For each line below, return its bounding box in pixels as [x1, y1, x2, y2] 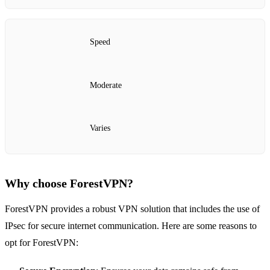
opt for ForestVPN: [5, 237, 78, 248]
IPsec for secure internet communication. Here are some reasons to [5, 220, 257, 231]
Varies [90, 124, 110, 133]
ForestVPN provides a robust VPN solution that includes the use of [5, 203, 260, 214]
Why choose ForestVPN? [5, 176, 133, 190]
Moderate [90, 80, 122, 90]
